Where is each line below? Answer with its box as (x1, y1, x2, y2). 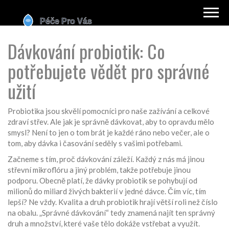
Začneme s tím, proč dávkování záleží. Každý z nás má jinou (8, 154, 204, 164)
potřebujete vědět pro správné (8, 57, 210, 84)
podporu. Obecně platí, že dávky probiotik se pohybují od (8, 176, 197, 185)
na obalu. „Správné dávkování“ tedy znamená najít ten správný (8, 208, 215, 217)
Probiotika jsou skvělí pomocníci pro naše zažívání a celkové (8, 106, 210, 116)
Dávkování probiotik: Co (8, 37, 165, 64)
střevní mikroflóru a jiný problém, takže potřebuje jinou (8, 165, 191, 174)
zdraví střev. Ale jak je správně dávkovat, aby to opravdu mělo (8, 117, 214, 126)
